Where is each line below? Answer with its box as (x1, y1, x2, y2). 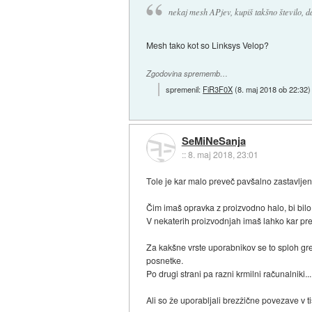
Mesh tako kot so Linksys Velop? (146, 38, 270, 51)
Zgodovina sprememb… (146, 68, 228, 79)
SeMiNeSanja (181, 132, 246, 148)
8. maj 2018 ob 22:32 (237, 84, 309, 95)
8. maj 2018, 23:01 (187, 148, 258, 160)
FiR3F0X (203, 84, 233, 95)
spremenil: (166, 84, 203, 95)
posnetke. (146, 254, 184, 267)
